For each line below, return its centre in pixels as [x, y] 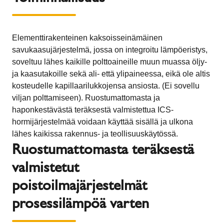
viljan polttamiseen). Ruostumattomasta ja [86, 97]
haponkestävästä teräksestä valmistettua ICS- [93, 109]
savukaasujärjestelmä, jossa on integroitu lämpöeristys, [110, 49]
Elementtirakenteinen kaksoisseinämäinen [87, 37]
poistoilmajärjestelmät [79, 184]
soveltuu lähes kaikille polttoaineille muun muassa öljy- [109, 61]
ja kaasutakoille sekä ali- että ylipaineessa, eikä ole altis [111, 73]
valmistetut [45, 166]
